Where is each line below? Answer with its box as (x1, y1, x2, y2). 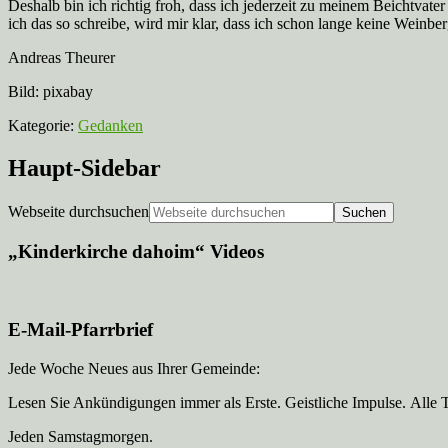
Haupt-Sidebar (8, 154, 161, 181)
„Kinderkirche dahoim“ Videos (8, 241, 264, 263)
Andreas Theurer (8, 48, 115, 66)
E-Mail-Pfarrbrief (8, 318, 153, 340)
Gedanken (78, 116, 143, 134)
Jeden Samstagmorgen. (8, 427, 153, 445)
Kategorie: (8, 116, 78, 134)
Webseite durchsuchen (8, 202, 149, 220)
